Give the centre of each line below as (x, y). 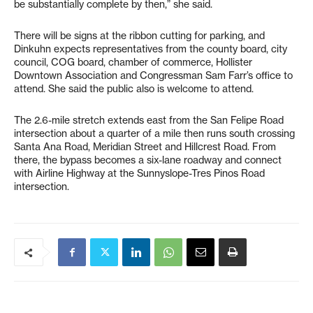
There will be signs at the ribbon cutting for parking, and (139, 36)
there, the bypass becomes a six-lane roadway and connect (148, 160)
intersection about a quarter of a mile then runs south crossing (154, 133)
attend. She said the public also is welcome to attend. (134, 89)
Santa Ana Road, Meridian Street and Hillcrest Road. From (145, 147)
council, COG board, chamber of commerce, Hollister (133, 62)
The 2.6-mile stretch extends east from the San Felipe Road (149, 120)
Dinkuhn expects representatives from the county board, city (151, 49)
